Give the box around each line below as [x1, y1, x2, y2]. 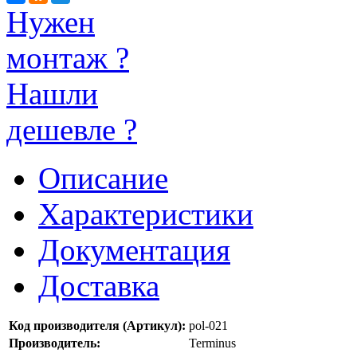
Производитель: [9, 335, 100, 350]
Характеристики [38, 196, 253, 231]
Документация [38, 232, 230, 267]
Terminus [189, 335, 236, 350]
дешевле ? [6, 112, 137, 147]
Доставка [38, 268, 159, 303]
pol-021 [189, 318, 228, 332]
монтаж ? [6, 40, 129, 75]
